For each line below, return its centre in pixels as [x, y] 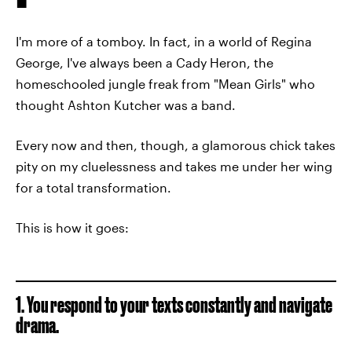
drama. [37, 325]
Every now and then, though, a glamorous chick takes [176, 145]
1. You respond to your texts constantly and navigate [174, 304]
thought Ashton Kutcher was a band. [126, 105]
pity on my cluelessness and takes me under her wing [174, 166]
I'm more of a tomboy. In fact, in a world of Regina [164, 41]
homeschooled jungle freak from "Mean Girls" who [165, 84]
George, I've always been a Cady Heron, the [145, 62]
